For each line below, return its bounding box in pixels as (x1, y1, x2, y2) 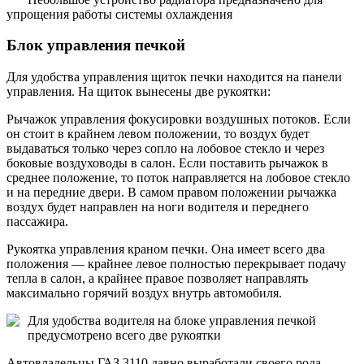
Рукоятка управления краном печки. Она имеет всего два (6, 242, 325, 257)
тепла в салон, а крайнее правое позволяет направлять (6, 271, 308, 286)
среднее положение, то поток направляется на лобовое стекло (6, 171, 350, 185)
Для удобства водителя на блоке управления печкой (28, 314, 316, 328)
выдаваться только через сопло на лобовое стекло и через (6, 141, 324, 156)
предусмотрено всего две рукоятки (28, 328, 221, 343)
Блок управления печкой (6, 37, 185, 54)
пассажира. (6, 214, 68, 229)
